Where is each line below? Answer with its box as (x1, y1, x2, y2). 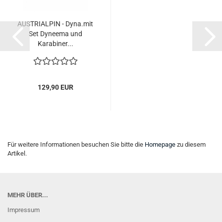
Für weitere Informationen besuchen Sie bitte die (7, 141, 145, 148)
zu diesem (175, 141, 206, 148)
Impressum (7, 206, 40, 214)
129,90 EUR (37, 83, 73, 91)
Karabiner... (37, 40, 73, 48)
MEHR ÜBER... (7, 191, 48, 199)
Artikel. (7, 150, 27, 157)
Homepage (145, 141, 175, 148)
